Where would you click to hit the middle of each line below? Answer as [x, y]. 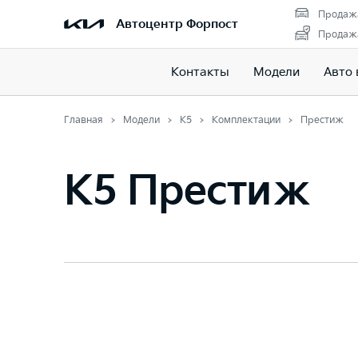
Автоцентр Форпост [177, 24]
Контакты [200, 72]
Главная [84, 120]
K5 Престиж [187, 192]
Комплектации [246, 120]
